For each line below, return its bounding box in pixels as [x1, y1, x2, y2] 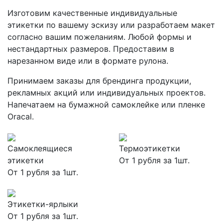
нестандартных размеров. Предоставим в [7, 44, 174, 54]
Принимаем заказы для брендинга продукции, [7, 76, 191, 86]
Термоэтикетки [119, 143, 180, 153]
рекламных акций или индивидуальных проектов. [7, 88, 206, 98]
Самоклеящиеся [7, 143, 72, 153]
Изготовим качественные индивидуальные [7, 8, 177, 18]
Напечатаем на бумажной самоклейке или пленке [7, 100, 205, 110]
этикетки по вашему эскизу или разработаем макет [7, 20, 215, 30]
